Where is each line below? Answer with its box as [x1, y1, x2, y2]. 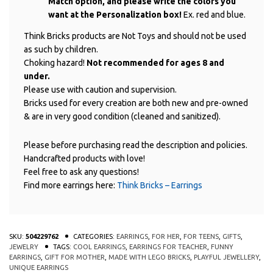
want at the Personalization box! [48, 10, 183, 20]
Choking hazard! [24, 57, 87, 68]
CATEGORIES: [73, 232, 116, 240]
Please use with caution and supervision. [24, 84, 177, 94]
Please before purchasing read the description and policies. [24, 140, 247, 150]
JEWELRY [9, 243, 38, 250]
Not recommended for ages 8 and [87, 57, 224, 68]
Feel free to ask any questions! [24, 166, 139, 177]
